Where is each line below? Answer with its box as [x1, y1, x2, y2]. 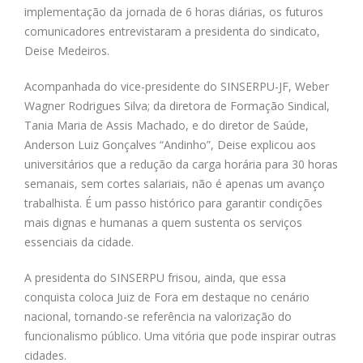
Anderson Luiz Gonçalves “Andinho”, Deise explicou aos [24, 136, 316, 152]
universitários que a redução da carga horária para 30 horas [24, 156, 338, 172]
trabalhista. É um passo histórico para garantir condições [24, 194, 322, 211]
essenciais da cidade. [24, 233, 134, 250]
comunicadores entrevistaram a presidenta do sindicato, [24, 23, 320, 39]
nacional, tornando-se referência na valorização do [24, 308, 292, 324]
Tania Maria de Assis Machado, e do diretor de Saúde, [24, 117, 309, 133]
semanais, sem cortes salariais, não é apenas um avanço [24, 175, 325, 191]
